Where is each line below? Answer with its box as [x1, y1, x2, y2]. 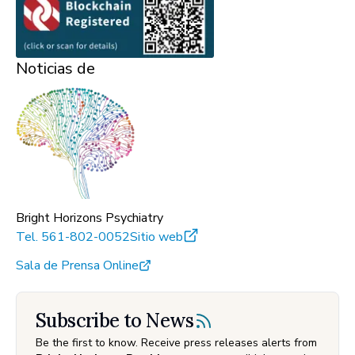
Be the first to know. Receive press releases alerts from [36, 334, 317, 350]
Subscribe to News [36, 307, 194, 333]
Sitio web [130, 227, 183, 246]
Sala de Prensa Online [16, 256, 139, 274]
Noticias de [16, 57, 95, 79]
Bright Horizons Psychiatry [16, 208, 163, 227]
